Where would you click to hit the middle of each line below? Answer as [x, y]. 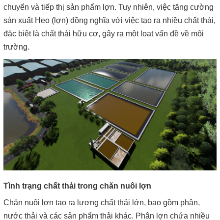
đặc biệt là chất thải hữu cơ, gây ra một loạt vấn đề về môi [104, 34]
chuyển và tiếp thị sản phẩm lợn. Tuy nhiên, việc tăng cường [109, 7]
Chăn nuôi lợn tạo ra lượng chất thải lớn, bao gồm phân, [102, 203]
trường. [16, 47]
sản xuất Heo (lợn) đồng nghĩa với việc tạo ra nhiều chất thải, [110, 20]
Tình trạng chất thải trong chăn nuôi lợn [77, 186]
